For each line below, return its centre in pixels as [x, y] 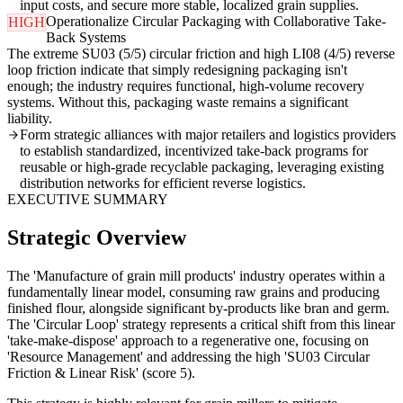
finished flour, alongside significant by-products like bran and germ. [198, 308]
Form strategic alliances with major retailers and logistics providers [208, 135]
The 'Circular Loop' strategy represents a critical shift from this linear [201, 324]
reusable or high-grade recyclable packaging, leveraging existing [202, 167]
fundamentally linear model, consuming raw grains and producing [193, 291]
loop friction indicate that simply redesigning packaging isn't [177, 70]
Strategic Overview [97, 238]
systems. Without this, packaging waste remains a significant [178, 103]
